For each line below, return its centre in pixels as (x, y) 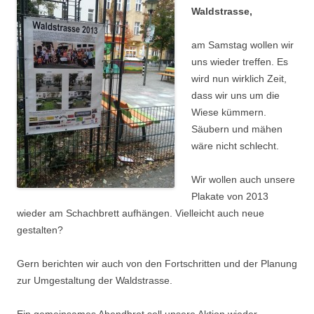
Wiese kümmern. (229, 112)
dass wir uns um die (235, 95)
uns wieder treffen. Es (240, 62)
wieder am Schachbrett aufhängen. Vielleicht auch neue (141, 213)
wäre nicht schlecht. (235, 146)
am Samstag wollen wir (243, 45)
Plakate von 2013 (230, 196)
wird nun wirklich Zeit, (239, 78)
